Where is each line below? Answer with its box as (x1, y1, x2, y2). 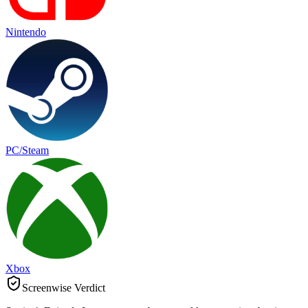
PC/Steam (5, 144, 49, 157)
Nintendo (5, 26, 46, 38)
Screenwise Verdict (22, 282, 105, 294)
